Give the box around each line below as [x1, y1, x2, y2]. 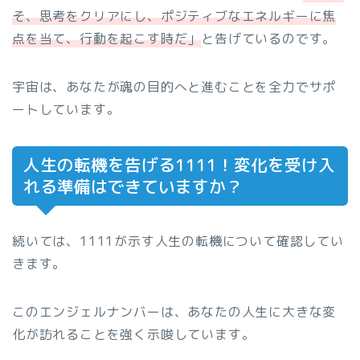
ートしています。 [12, 100, 121, 118]
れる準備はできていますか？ [23, 174, 243, 198]
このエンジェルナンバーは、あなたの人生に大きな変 [12, 302, 337, 321]
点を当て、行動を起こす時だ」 [12, 29, 202, 47]
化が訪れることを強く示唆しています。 [12, 325, 256, 343]
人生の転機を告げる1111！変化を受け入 [23, 153, 335, 177]
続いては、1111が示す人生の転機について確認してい [12, 231, 344, 250]
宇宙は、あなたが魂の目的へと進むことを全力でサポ [12, 77, 337, 96]
